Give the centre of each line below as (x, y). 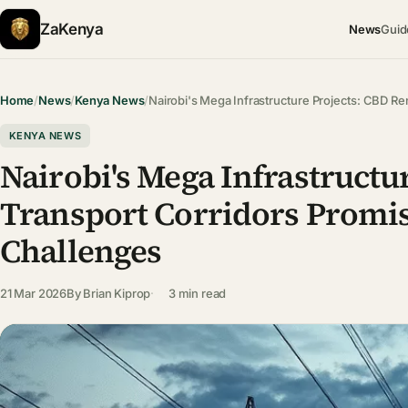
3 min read (198, 293)
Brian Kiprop (117, 293)
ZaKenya (72, 29)
